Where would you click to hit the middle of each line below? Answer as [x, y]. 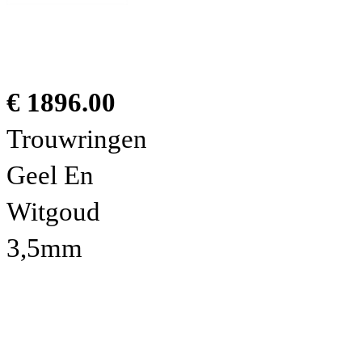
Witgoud [53, 211]
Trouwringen [77, 139]
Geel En [50, 175]
